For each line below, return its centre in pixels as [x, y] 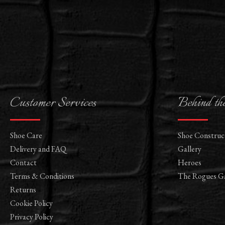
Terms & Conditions [42, 176]
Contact [23, 163]
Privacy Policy [32, 217]
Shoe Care [26, 136]
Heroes [190, 163]
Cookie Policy [31, 203]
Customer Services [53, 103]
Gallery [190, 149]
